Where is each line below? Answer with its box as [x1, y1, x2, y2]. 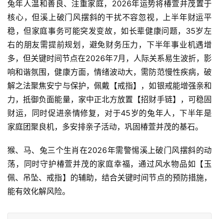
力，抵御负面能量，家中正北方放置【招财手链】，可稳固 [7, 94, 212, 105]
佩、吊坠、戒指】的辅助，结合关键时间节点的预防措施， [7, 173, 212, 183]
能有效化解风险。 [7, 186, 70, 197]
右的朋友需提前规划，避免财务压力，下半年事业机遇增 [7, 40, 212, 50]
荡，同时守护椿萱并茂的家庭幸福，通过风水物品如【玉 [7, 159, 212, 169]
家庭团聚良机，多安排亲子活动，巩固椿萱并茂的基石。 [7, 122, 203, 132]
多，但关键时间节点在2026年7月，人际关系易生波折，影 [7, 53, 212, 64]
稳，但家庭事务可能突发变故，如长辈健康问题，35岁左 [7, 26, 212, 36]
